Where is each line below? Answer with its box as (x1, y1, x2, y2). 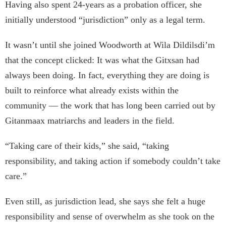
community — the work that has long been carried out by (5, 100, 215, 111)
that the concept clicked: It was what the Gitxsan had (5, 55, 199, 66)
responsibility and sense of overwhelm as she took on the (5, 211, 214, 222)
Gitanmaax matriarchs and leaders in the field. (5, 116, 175, 126)
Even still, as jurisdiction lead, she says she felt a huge (5, 196, 205, 207)
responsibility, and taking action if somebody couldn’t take (5, 156, 220, 166)
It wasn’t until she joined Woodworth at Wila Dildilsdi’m (5, 40, 215, 50)
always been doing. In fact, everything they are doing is (5, 70, 209, 81)
